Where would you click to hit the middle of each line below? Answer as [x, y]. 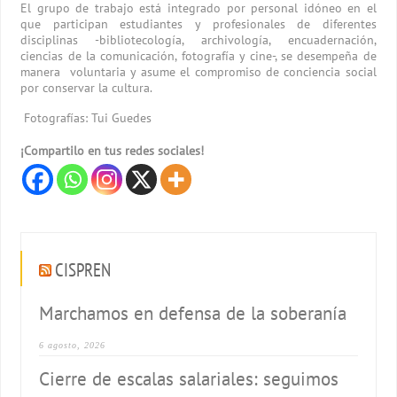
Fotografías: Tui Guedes [86, 117]
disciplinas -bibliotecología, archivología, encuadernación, [198, 39]
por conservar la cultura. [87, 87]
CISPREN [83, 269]
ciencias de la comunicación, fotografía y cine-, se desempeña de [198, 55]
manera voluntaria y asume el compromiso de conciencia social [198, 71]
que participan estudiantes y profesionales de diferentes [198, 23]
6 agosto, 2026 [73, 345]
